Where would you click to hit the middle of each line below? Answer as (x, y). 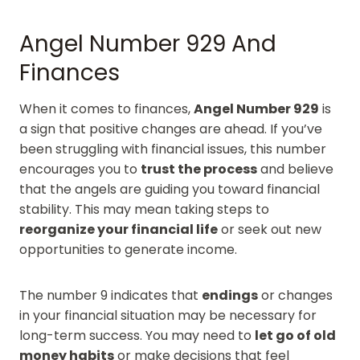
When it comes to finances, (106, 108)
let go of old (295, 335)
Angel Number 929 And (148, 43)
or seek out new (270, 229)
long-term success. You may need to (137, 335)
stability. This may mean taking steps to (144, 209)
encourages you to (80, 169)
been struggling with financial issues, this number (173, 149)
